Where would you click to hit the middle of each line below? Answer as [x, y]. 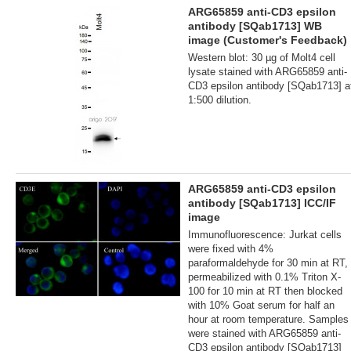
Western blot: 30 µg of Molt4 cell [262, 57]
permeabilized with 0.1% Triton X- [264, 277]
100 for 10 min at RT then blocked [265, 291]
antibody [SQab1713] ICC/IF [262, 203]
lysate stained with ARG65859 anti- [268, 71]
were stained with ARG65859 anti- [264, 333]
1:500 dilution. [220, 100]
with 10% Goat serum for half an [261, 305]
